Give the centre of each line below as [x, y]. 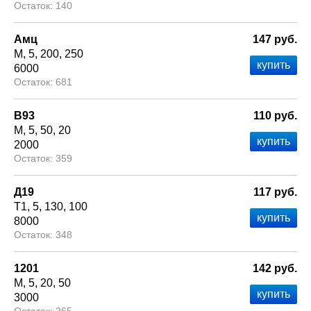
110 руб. [275, 116]
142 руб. [275, 269]
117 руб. [275, 192]
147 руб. [275, 40]
